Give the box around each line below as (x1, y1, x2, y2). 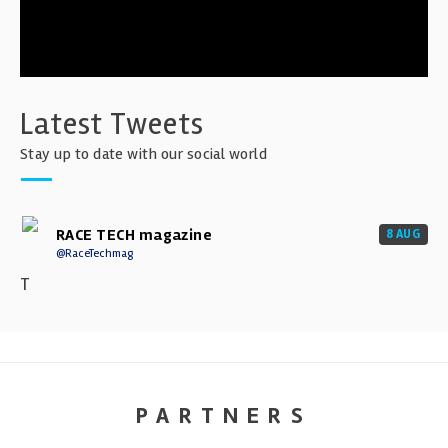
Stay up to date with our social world (20, 143, 268, 164)
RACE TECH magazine (56, 224, 213, 245)
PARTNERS (136, 401, 312, 430)
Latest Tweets (20, 104, 204, 143)
